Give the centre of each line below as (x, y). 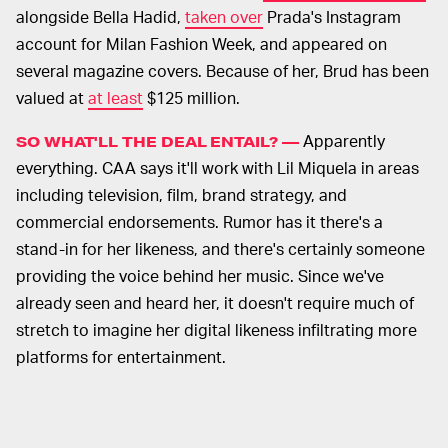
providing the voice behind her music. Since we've (200, 276)
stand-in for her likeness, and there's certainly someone (220, 249)
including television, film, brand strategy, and (181, 195)
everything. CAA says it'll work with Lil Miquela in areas (217, 168)
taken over (224, 17)
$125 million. (191, 98)
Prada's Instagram (332, 17)
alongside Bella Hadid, (100, 17)
